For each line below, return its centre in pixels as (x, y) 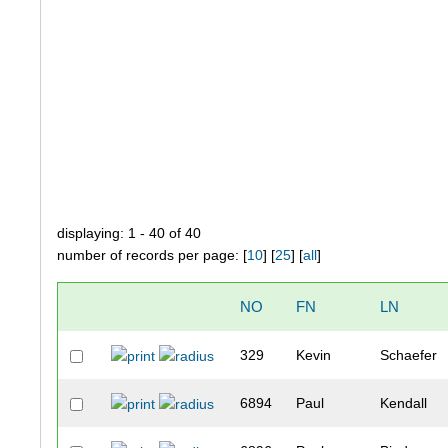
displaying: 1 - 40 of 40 (129, 233)
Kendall (404, 403)
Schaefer (409, 355)
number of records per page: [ (152, 255)
